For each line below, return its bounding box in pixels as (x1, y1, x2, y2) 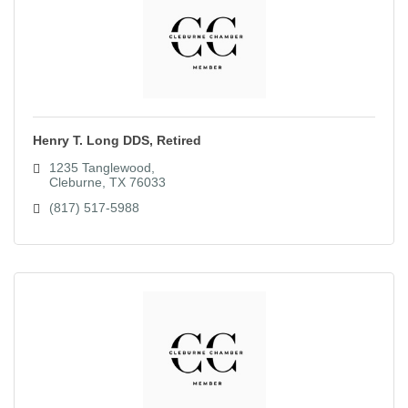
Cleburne (48, 175, 102, 190)
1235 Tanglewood (48, 160, 151, 176)
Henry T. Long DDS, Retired (33, 133, 201, 148)
